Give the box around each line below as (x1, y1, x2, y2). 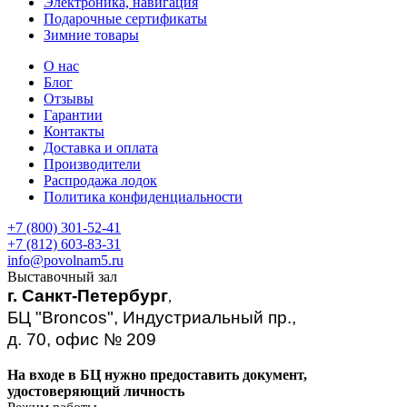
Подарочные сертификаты (44, 10, 207, 26)
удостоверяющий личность (7, 382, 184, 399)
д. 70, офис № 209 (7, 329, 156, 349)
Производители (44, 155, 141, 172)
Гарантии (44, 106, 103, 123)
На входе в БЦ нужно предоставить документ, (7, 366, 307, 382)
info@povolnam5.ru (7, 252, 124, 268)
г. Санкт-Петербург (7, 285, 168, 305)
